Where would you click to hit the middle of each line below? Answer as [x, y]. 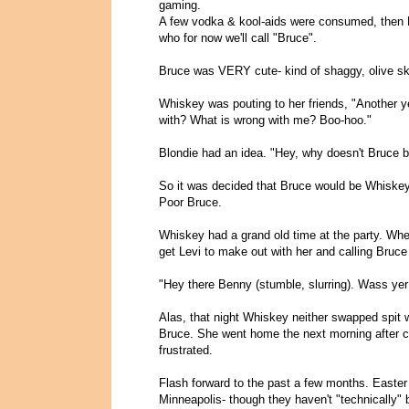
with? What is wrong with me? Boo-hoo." [265, 121]
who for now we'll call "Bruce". [238, 38]
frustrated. [186, 351]
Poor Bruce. [190, 203]
